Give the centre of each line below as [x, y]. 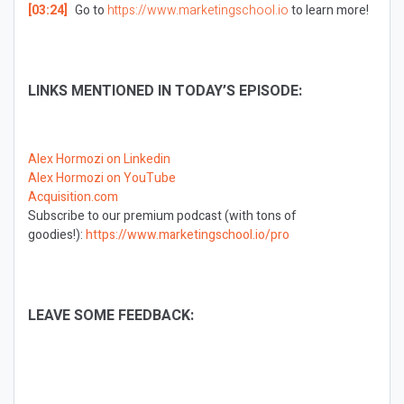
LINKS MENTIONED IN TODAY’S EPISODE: [165, 91]
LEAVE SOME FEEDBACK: [111, 316]
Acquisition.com [73, 197]
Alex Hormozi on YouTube [102, 178]
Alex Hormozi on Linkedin [99, 159]
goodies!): [57, 235]
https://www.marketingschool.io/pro [188, 235]
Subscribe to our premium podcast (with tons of [162, 216]
